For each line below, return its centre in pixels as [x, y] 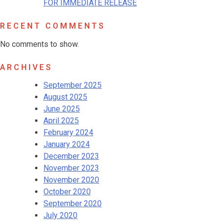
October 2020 [67, 191]
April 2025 [61, 120]
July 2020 [60, 215]
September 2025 [73, 85]
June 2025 [62, 109]
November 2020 [71, 180]
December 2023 [71, 156]
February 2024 [68, 132]
